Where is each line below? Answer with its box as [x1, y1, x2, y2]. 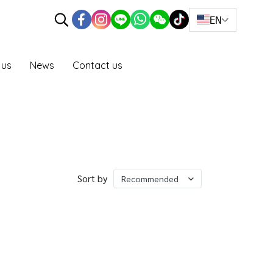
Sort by [77, 172, 107, 185]
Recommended [121, 173, 179, 184]
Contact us [72, 59, 122, 71]
